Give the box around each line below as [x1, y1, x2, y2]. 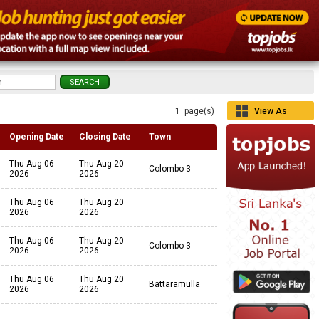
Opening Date [9, 132, 64, 142]
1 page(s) [175, 106, 216, 116]
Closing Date [79, 132, 131, 142]
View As [254, 106, 287, 116]
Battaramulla [149, 279, 200, 289]
